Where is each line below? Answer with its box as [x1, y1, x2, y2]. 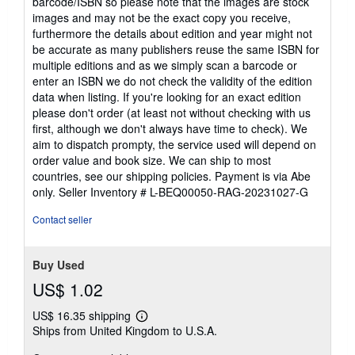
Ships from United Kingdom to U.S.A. [32, 323, 217, 339]
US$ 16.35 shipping [32, 307, 134, 324]
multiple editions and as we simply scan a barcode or [32, 57, 297, 74]
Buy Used [32, 257, 85, 273]
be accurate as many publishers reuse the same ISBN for [32, 41, 319, 58]
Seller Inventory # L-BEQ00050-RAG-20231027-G [59, 184, 308, 200]
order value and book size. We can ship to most [32, 152, 271, 169]
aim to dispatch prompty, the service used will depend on [32, 136, 316, 153]
